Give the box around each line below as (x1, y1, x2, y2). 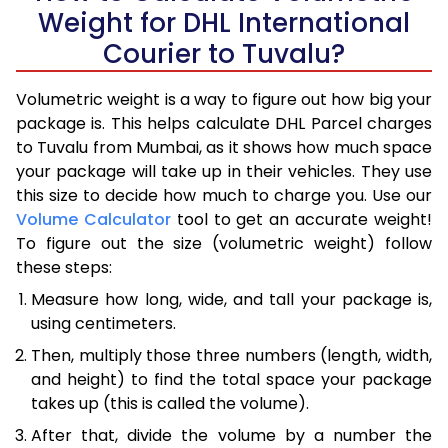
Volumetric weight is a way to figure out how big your (16, 87, 432, 111)
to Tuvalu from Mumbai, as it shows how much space (16, 135, 432, 159)
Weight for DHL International (38, 4, 410, 41)
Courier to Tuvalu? (103, 35, 345, 72)
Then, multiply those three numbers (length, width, (31, 343, 432, 367)
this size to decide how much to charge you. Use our (16, 183, 432, 207)
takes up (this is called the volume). (31, 391, 309, 415)
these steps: (16, 255, 112, 279)
